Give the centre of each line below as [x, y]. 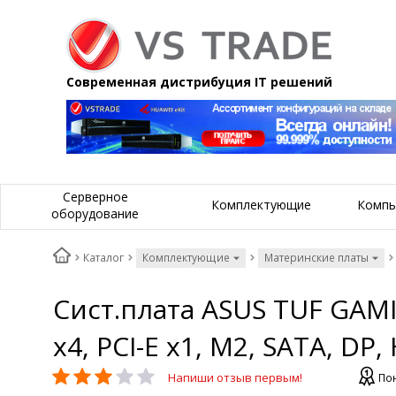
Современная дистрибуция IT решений [199, 82]
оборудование [95, 213]
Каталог [103, 258]
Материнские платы [316, 258]
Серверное [95, 196]
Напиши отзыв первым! [235, 378]
